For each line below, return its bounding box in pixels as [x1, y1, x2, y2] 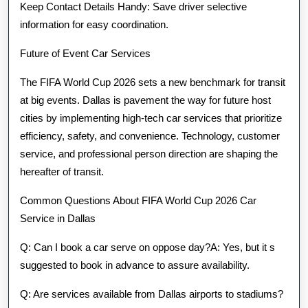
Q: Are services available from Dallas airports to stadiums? [20, 288, 283, 300]
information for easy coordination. [20, 19, 168, 30]
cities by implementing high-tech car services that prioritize [20, 112, 282, 124]
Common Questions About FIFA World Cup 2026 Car [20, 195, 256, 206]
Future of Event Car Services [20, 47, 151, 59]
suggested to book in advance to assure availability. [20, 259, 250, 271]
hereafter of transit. [20, 166, 104, 177]
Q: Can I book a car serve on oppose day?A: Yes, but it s [20, 241, 275, 253]
